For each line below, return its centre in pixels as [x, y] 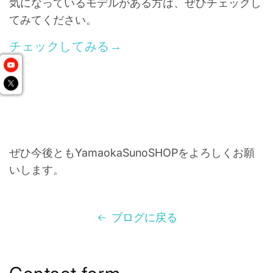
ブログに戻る [144, 217]
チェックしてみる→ [66, 46]
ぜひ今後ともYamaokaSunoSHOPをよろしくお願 [132, 153]
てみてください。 [53, 20]
